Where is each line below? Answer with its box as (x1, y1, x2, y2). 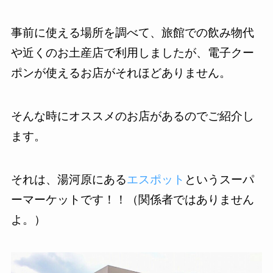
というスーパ (184, 172, 254, 186)
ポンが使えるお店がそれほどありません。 (10, 66, 231, 80)
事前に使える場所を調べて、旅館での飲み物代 (10, 26, 254, 40)
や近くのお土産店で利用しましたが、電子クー (10, 46, 254, 60)
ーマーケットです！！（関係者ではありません (10, 193, 254, 206)
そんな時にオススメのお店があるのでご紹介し (10, 110, 254, 122)
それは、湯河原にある (10, 172, 127, 186)
